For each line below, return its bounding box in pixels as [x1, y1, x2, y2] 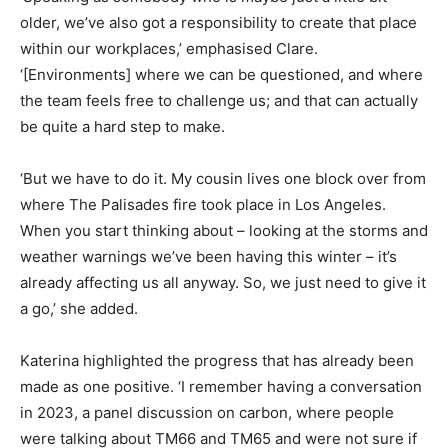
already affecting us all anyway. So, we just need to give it [20, 272, 426, 292]
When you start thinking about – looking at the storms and [20, 220, 428, 240]
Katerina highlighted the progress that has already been [20, 350, 414, 370]
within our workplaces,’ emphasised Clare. [20, 38, 318, 58]
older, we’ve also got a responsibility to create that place [20, 12, 417, 32]
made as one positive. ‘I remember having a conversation [20, 376, 422, 396]
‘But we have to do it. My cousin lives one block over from [20, 168, 426, 188]
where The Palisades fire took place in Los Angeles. [20, 194, 386, 214]
